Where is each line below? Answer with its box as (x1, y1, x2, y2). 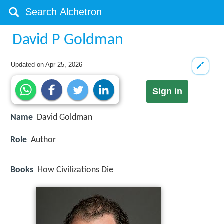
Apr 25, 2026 (45, 61, 83, 68)
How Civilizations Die (37, 165, 113, 175)
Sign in (152, 86, 182, 97)
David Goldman (37, 113, 92, 123)
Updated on (11, 61, 46, 68)
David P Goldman (12, 32, 124, 48)
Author (31, 135, 56, 145)
